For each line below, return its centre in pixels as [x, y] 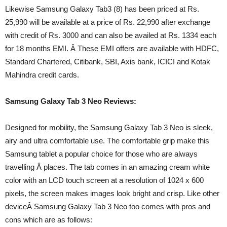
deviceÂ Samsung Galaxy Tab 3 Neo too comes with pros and [108, 206]
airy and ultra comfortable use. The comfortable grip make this [107, 141]
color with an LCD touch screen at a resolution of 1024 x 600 [104, 180]
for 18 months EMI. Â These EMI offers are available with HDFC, [112, 48]
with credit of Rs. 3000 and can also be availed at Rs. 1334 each [111, 35]
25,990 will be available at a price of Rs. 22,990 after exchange [108, 22]
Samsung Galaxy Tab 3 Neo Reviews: [71, 101]
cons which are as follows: [49, 220]
